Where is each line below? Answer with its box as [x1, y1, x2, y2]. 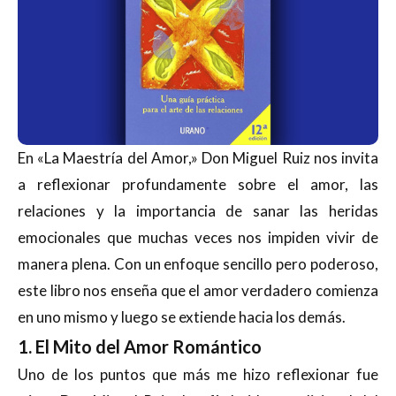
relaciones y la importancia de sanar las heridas [18, 201, 378, 220]
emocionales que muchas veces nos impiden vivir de [18, 227, 378, 247]
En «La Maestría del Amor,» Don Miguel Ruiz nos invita [18, 148, 378, 167]
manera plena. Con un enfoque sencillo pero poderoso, [18, 254, 378, 273]
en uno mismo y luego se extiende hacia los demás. [18, 307, 346, 326]
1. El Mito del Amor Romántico [18, 335, 262, 357]
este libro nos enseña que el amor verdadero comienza [18, 280, 378, 300]
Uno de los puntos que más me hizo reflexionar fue [18, 364, 378, 384]
